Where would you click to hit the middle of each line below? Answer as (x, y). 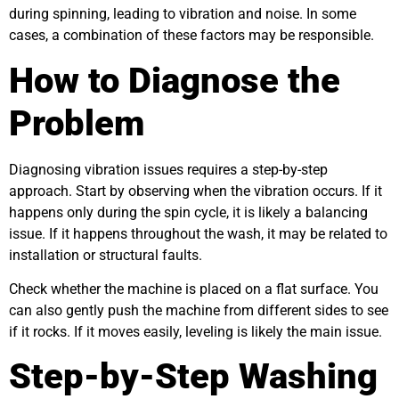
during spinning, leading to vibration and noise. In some (183, 14)
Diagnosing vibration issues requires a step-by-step (168, 169)
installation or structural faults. (106, 255)
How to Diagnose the (175, 80)
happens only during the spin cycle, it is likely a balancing (188, 212)
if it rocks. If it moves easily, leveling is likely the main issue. (195, 331)
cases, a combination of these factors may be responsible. (191, 36)
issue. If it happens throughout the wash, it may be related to (198, 233)
